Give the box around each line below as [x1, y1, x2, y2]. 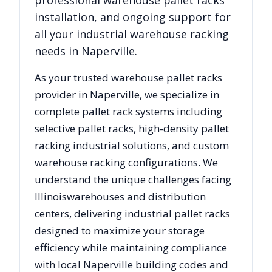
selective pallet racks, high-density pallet [35, 121, 229, 135]
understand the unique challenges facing [35, 172, 231, 186]
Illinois [35, 189, 67, 203]
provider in [35, 87, 90, 101]
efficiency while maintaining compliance [35, 240, 227, 254]
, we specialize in [140, 87, 219, 101]
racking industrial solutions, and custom [35, 138, 229, 152]
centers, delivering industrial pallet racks [35, 206, 230, 220]
